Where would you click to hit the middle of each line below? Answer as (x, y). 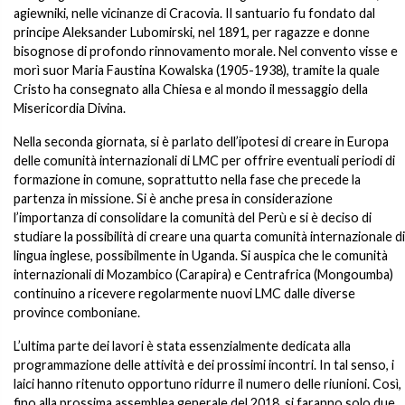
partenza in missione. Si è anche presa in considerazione (173, 198)
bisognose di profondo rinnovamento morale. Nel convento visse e (206, 51)
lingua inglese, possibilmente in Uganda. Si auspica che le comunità (201, 255)
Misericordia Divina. (70, 108)
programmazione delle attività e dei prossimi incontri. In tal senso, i (204, 365)
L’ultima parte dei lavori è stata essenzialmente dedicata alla (182, 346)
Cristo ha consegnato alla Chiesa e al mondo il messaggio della (191, 89)
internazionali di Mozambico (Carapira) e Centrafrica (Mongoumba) (203, 274)
